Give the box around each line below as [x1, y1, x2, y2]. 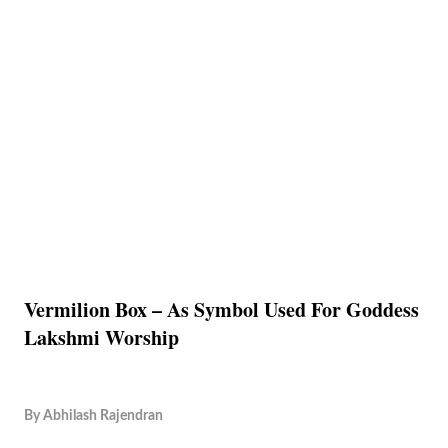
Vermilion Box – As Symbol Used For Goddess [24, 295, 419, 324]
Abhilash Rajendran [43, 408, 163, 423]
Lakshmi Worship [24, 323, 179, 352]
